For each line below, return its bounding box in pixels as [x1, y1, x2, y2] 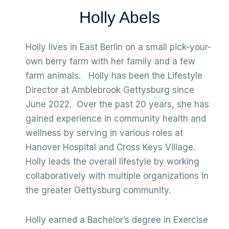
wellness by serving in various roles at [26, 128, 183, 138]
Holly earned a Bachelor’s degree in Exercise [26, 215, 208, 225]
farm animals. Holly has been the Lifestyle [26, 71, 202, 81]
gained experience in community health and [26, 113, 206, 124]
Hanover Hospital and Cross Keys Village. [26, 142, 200, 152]
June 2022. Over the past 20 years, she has [26, 99, 209, 109]
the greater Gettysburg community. [26, 185, 171, 195]
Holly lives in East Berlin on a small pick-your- [26, 42, 211, 52]
